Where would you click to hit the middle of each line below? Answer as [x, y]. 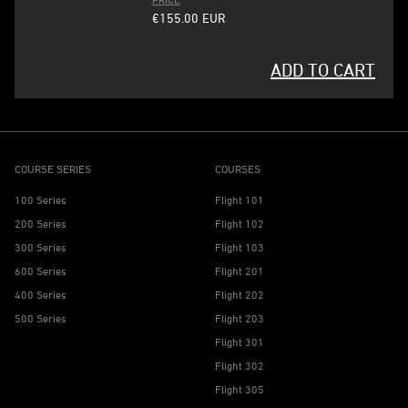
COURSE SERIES [53, 169]
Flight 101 [240, 200]
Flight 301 [240, 342]
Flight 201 [240, 271]
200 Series [41, 224]
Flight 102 [240, 224]
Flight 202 [240, 295]
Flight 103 [240, 247]
